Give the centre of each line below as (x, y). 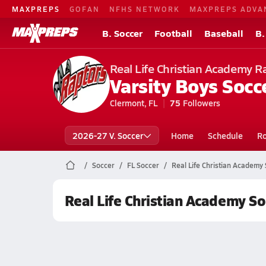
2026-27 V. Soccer (107, 135)
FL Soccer (143, 165)
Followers (201, 103)
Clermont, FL (134, 103)
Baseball (224, 33)
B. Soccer (122, 33)
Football (173, 33)
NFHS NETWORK (145, 9)
